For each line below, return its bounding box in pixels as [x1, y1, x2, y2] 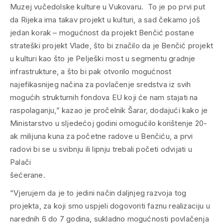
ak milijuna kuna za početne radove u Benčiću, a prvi [10, 131, 193, 141]
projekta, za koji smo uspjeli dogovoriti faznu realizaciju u [10, 201, 211, 211]
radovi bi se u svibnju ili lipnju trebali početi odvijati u [10, 144, 192, 154]
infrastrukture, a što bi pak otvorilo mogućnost [10, 67, 172, 77]
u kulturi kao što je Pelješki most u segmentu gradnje [10, 54, 196, 64]
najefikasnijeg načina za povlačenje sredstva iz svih [10, 80, 191, 90]
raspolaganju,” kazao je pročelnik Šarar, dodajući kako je [10, 106, 208, 115]
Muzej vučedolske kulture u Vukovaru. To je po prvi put [10, 2, 206, 12]
